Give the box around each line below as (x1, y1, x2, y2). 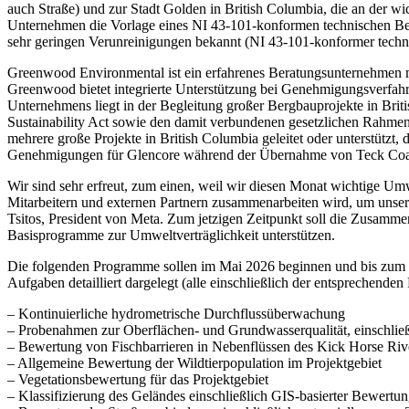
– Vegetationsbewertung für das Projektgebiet (7, 371, 268, 387)
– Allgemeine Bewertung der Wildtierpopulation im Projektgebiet (7, 354, 382, 371)
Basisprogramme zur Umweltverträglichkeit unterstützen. (7, 226, 335, 243)
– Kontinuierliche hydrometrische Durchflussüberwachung (7, 305, 345, 321)
